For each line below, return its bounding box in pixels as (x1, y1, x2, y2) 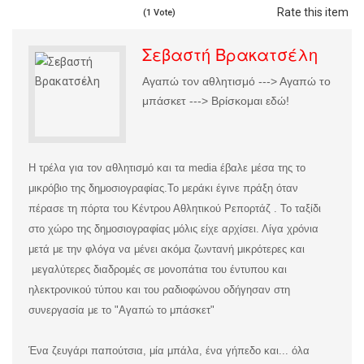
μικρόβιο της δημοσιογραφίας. (28, 182, 167, 195)
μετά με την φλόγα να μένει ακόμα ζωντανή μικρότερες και (28, 243, 305, 256)
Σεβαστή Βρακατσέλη (142, 42, 318, 67)
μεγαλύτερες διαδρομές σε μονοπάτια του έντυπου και (28, 263, 287, 276)
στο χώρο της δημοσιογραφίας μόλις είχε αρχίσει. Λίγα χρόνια (28, 223, 318, 236)
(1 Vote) (143, 7, 175, 19)
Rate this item (277, 6, 349, 19)
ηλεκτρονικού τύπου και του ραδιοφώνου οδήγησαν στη (28, 284, 290, 297)
